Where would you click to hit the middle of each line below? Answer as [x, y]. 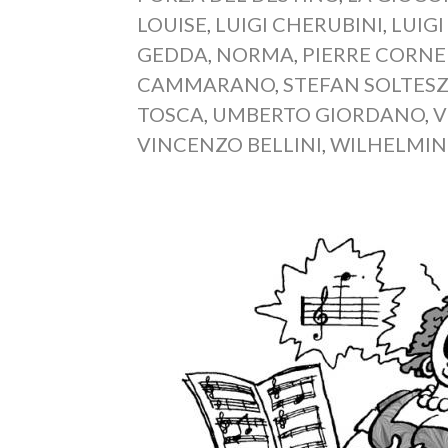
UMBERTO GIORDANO [319, 113]
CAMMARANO [206, 83]
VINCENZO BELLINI [230, 143]
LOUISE [172, 23]
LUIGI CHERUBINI [299, 23]
